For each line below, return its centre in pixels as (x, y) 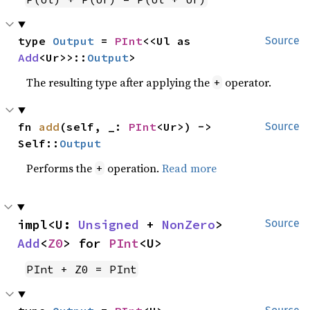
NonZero (189, 225)
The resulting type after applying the (120, 82)
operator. (247, 82)
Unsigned (109, 225)
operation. (134, 168)
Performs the (61, 168)
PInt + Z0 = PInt (82, 269)
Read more (190, 168)
